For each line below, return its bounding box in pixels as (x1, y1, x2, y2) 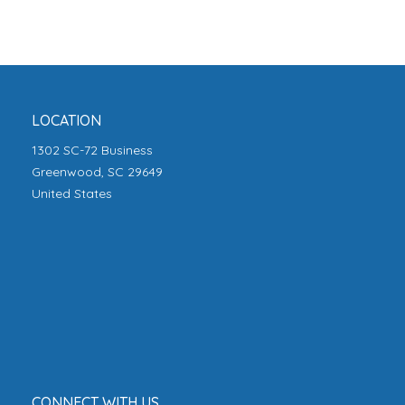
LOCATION (31, 110, 101, 129)
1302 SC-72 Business (31, 141, 153, 158)
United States (31, 184, 112, 202)
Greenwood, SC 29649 (31, 163, 163, 180)
